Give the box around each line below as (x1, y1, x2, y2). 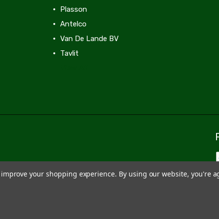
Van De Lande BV (60, 34, 119, 43)
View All (60, 63, 88, 72)
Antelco (60, 19, 87, 28)
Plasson (60, 4, 88, 14)
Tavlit (60, 48, 79, 58)
